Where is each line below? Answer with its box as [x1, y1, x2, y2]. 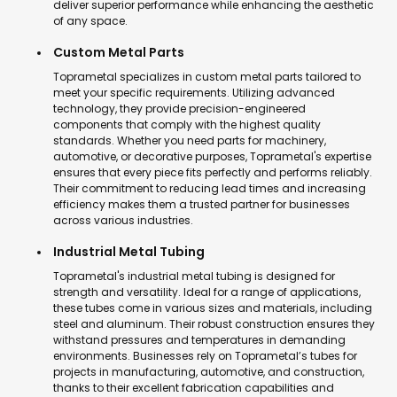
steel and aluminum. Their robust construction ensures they [53, 316, 375, 331]
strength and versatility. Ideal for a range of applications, [53, 284, 361, 300]
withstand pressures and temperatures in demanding [53, 332, 346, 347]
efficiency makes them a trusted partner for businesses [53, 197, 350, 212]
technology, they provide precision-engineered [53, 101, 306, 116]
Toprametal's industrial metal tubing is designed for [53, 269, 335, 284]
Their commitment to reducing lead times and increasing [53, 181, 366, 196]
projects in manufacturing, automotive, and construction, [53, 364, 364, 379]
